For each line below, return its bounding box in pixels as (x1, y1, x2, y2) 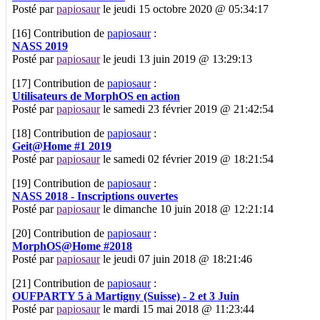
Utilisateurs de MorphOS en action (12, 89, 180, 102)
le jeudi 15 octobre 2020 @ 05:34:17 (100, 2, 269, 15)
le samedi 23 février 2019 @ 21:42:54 (100, 102, 274, 115)
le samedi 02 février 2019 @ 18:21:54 (100, 152, 274, 165)
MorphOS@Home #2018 (12, 239, 132, 252)
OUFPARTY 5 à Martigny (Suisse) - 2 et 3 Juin (12, 289, 239, 302)
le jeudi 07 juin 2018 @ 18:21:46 (100, 252, 252, 265)
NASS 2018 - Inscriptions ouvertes (12, 189, 178, 202)
